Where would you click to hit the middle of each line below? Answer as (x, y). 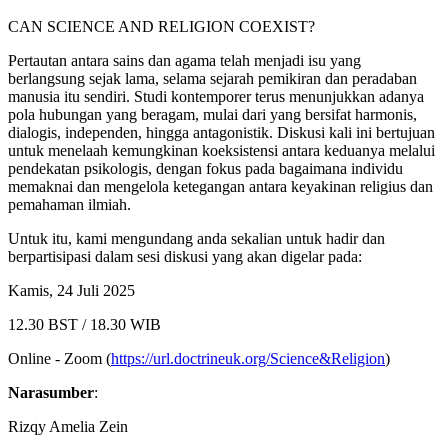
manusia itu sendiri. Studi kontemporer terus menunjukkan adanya (216, 96)
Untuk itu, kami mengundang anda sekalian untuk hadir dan (196, 238)
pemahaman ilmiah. (69, 204)
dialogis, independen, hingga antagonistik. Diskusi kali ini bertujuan (221, 132)
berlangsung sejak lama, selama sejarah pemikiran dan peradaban (212, 78)
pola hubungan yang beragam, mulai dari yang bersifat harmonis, (212, 114)
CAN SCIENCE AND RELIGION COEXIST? (161, 26)
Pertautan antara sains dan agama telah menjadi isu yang (184, 60)
